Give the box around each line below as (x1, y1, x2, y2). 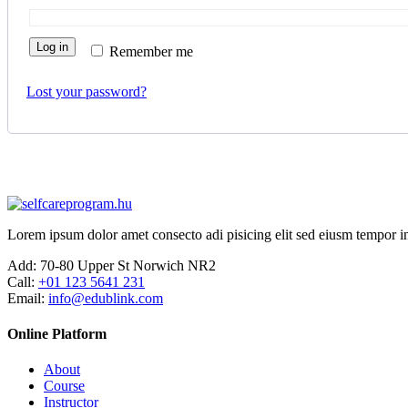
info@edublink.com (48, 290, 163, 306)
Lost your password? (26, 83, 147, 99)
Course (44, 378, 85, 394)
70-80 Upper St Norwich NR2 (36, 257, 216, 273)
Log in (36, 39, 68, 54)
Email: (7, 290, 45, 306)
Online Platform (7, 326, 107, 342)
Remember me (109, 43, 194, 59)
